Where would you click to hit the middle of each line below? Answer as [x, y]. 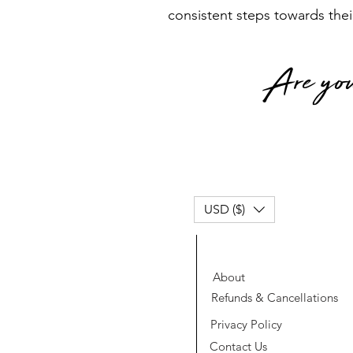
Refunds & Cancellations [275, 298]
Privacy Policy [246, 325]
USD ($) [225, 209]
